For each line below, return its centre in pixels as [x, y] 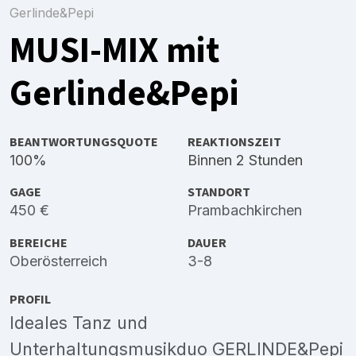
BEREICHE [39, 242]
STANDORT [219, 192]
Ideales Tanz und [79, 322]
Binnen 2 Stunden [245, 161]
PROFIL [30, 299]
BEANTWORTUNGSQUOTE [84, 142]
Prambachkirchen [245, 211]
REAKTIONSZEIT [234, 142]
